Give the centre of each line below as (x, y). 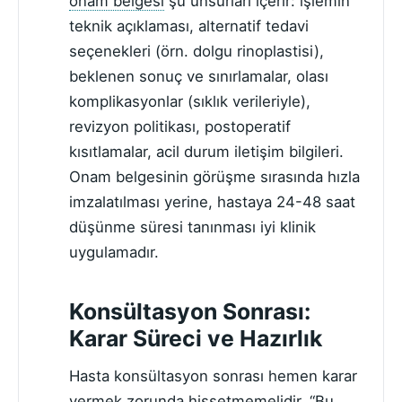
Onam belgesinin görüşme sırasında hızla (214, 176)
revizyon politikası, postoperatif (180, 126)
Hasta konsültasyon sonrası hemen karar (213, 376)
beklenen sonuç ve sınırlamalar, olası (199, 76)
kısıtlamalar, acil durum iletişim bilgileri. (206, 151)
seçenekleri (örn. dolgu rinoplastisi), (197, 51)
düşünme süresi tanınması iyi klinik (192, 227)
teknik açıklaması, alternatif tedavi (189, 26)
